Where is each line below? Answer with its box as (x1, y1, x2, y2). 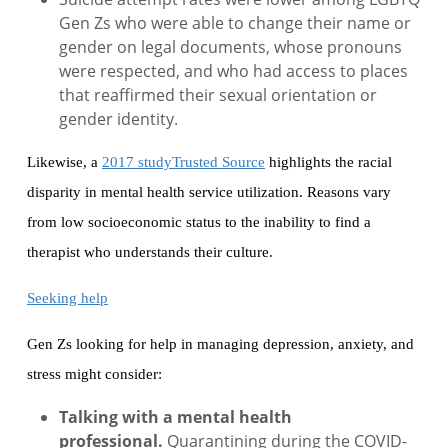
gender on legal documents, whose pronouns (59, 36, 402, 59)
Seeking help (27, 290, 108, 307)
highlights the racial (265, 154, 392, 171)
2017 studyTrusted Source (102, 154, 265, 171)
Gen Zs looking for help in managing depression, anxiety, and (27, 336, 414, 353)
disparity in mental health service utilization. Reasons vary (27, 184, 391, 201)
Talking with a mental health (59, 406, 292, 429)
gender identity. (59, 108, 178, 131)
